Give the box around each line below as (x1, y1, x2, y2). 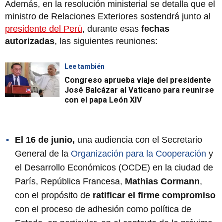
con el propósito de (15, 190, 93, 200)
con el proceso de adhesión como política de (15, 204, 191, 214)
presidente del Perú (5, 23, 82, 34)
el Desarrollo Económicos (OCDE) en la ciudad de (15, 162, 213, 172)
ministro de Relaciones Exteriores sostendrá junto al (5, 11, 211, 21)
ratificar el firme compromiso (93, 190, 216, 200)
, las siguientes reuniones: (55, 36, 158, 46)
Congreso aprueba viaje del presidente (64, 75, 211, 85)
